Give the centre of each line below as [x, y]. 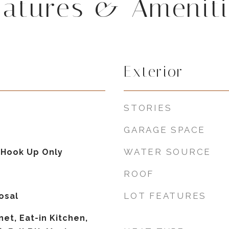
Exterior [154, 72]
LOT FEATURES [165, 196]
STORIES [148, 108]
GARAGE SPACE [165, 130]
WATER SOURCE [167, 152]
